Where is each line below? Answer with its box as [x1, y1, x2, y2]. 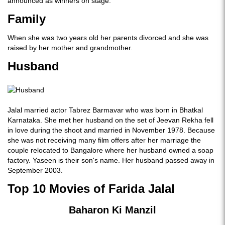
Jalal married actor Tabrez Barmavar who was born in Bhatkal [8, 106, 203, 114]
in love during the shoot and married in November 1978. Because [8, 126, 215, 134]
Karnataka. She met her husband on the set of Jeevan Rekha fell [8, 116, 213, 124]
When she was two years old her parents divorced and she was [8, 34, 208, 42]
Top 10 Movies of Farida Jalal [8, 182, 175, 195]
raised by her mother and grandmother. [8, 44, 133, 52]
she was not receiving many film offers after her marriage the [8, 136, 201, 144]
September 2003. [8, 166, 63, 174]
